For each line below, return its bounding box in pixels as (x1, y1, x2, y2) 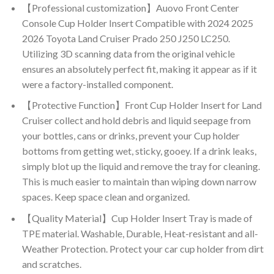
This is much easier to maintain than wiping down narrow (21, 176, 256, 188)
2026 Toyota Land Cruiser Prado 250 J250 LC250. (21, 32, 230, 44)
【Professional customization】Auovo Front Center (21, 1, 239, 13)
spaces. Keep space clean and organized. (21, 191, 190, 203)
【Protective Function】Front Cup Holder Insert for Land (21, 99, 262, 111)
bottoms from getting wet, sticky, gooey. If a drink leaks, (21, 145, 256, 157)
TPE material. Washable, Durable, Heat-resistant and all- (21, 228, 258, 240)
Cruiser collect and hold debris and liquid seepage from (21, 114, 251, 127)
